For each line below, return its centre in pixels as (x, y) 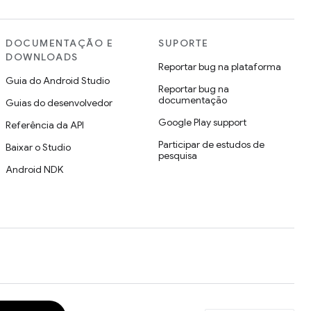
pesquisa (178, 155)
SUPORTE (184, 43)
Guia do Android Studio (58, 81)
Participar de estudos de (211, 144)
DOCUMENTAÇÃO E (59, 43)
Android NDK (34, 169)
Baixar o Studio (38, 147)
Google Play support (202, 122)
